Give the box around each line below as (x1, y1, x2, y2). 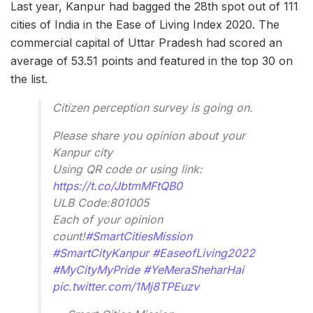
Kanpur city (52, 145, 112, 159)
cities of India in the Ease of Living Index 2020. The (10, 17, 279, 31)
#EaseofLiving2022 (152, 246, 255, 260)
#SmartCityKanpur (52, 246, 149, 260)
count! (52, 229, 85, 243)
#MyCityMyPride (52, 263, 140, 277)
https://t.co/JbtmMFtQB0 (52, 179, 182, 193)
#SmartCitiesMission (85, 229, 192, 243)
